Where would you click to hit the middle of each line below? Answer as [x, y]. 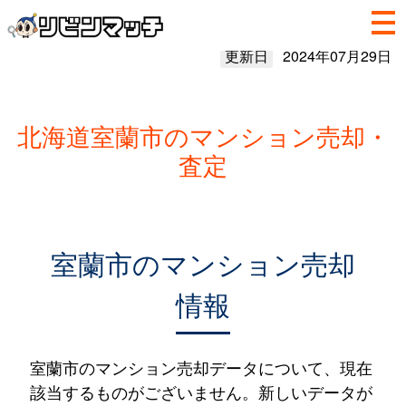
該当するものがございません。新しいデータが [201, 391]
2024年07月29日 [337, 56]
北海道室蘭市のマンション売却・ [203, 135]
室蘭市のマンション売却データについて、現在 [201, 367]
